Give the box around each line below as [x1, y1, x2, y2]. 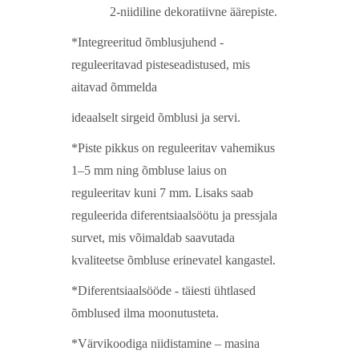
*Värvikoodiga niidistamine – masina [71, 337, 260, 351]
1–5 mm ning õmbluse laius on [71, 163, 227, 178]
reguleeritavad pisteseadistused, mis [71, 58, 250, 72]
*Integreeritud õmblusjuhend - [71, 35, 224, 50]
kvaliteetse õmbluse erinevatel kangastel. [71, 253, 276, 268]
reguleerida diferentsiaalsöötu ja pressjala [71, 208, 277, 223]
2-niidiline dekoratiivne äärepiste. [110, 5, 277, 19]
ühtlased [214, 284, 256, 298]
